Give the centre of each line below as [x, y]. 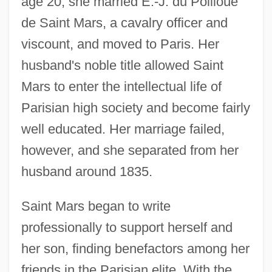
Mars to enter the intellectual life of [121, 86]
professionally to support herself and [127, 227]
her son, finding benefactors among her [135, 248]
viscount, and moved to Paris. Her [120, 44]
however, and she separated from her [130, 150]
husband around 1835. [87, 171]
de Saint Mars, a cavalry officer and [124, 22]
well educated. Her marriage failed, [123, 129]
